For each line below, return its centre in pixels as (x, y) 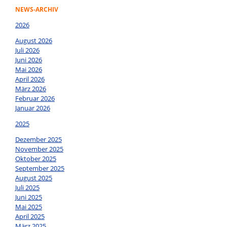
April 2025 (30, 217)
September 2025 (40, 168)
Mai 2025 (28, 207)
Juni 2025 (28, 197)
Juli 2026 (27, 50)
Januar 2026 (32, 108)
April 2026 (30, 79)
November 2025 (39, 149)
